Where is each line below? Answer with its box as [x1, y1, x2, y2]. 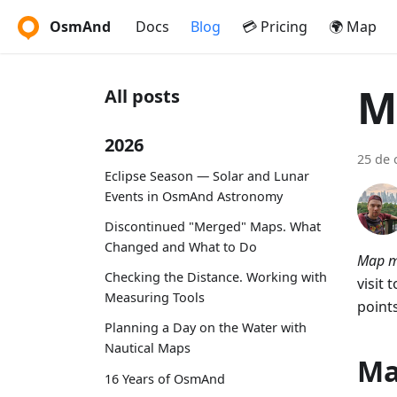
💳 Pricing [242, 17, 307, 36]
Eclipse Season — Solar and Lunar [105, 167, 309, 184]
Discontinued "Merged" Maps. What [105, 217, 321, 235]
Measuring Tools [105, 289, 205, 307]
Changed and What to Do [105, 237, 257, 255]
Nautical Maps [105, 339, 191, 357]
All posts [105, 84, 180, 108]
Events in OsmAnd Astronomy [105, 187, 283, 205]
